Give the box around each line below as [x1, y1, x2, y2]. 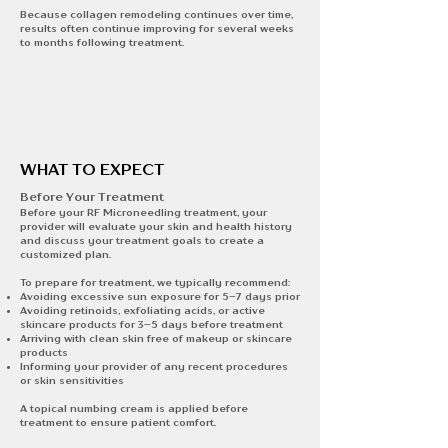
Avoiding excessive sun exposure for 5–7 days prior [20, 290, 300, 302]
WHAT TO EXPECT [20, 159, 164, 179]
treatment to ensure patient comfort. [20, 416, 216, 428]
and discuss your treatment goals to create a [20, 234, 264, 246]
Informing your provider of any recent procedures [20, 360, 288, 372]
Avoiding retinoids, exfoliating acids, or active [20, 304, 265, 316]
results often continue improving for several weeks [20, 22, 294, 34]
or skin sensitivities [20, 374, 124, 386]
